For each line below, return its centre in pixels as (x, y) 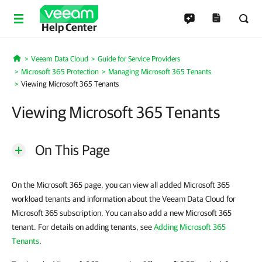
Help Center (69, 27)
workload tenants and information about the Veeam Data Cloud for (124, 199)
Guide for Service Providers (139, 59)
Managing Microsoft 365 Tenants (160, 72)
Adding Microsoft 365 (190, 227)
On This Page (73, 150)
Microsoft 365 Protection (60, 72)
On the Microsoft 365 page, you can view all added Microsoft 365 (121, 185)
